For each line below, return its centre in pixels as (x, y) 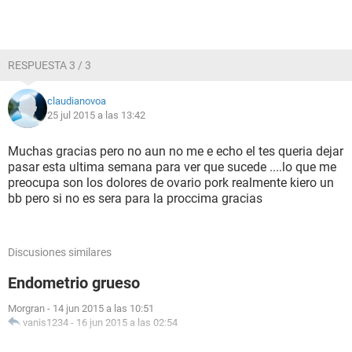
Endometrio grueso (74, 283)
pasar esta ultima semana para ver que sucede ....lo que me (172, 167)
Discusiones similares (60, 252)
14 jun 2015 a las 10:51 (103, 308)
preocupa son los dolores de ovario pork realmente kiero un (171, 183)
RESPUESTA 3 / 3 (49, 65)
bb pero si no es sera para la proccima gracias (135, 198)
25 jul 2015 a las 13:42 (96, 115)
